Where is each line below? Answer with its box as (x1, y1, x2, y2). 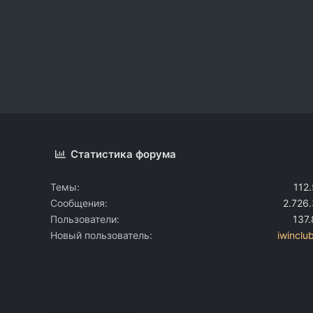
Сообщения (50, 196, 105, 209)
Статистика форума (71, 147, 177, 161)
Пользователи (50, 212, 117, 225)
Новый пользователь (50, 228, 150, 241)
